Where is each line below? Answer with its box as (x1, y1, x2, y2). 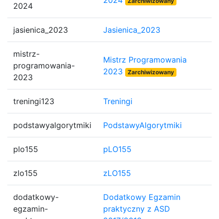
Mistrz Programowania (103, 55, 187, 65)
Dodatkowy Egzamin (103, 192, 180, 202)
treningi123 (13, 96, 54, 106)
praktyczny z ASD (103, 204, 170, 214)
